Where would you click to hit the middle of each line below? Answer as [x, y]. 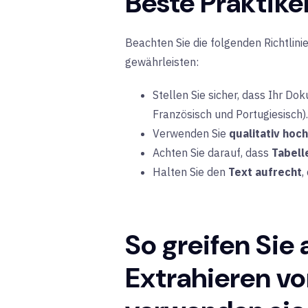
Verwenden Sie [191, 133]
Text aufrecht [265, 172]
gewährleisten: [162, 62]
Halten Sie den [190, 172]
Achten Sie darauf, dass [212, 152]
